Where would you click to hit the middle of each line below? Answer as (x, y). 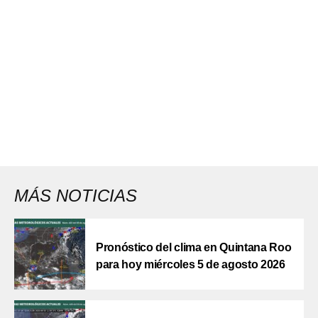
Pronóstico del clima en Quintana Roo (194, 248)
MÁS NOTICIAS (76, 196)
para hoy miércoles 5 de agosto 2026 (191, 265)
